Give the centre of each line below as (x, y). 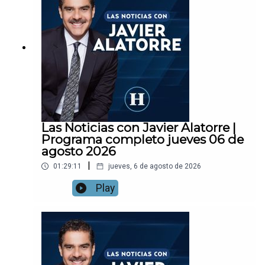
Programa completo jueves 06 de (143, 140)
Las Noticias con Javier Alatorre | (139, 128)
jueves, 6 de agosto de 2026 (155, 167)
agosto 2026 (79, 151)
